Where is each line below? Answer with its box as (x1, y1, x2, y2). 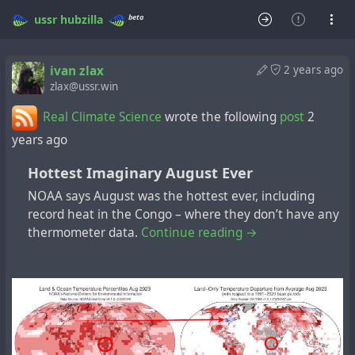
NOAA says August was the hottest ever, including (28, 187, 315, 204)
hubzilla (59, 12, 103, 27)
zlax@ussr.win (49, 79, 118, 94)
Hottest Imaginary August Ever (28, 162, 253, 182)
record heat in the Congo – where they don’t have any (28, 205, 339, 223)
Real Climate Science (43, 108, 162, 125)
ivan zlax (49, 63, 104, 79)
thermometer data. (28, 223, 141, 241)
